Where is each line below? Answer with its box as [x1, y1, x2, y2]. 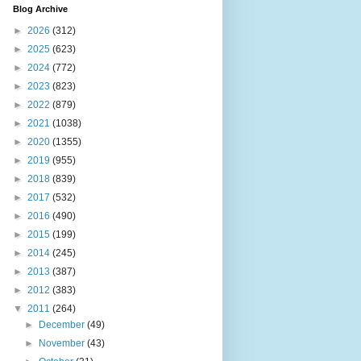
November [39, 338, 88, 349]
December [39, 319, 88, 330]
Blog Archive [13, 4, 68, 14]
